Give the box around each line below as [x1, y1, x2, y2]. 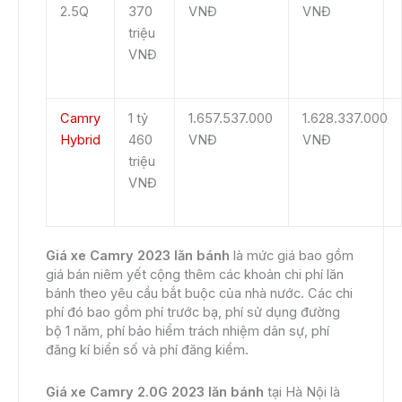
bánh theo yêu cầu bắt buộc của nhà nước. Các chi [46, 285, 353, 302]
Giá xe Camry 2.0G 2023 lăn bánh [46, 383, 264, 400]
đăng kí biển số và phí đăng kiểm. [46, 342, 249, 359]
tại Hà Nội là [264, 383, 340, 400]
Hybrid [59, 132, 100, 149]
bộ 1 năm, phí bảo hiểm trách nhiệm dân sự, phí [46, 323, 329, 340]
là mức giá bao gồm [230, 248, 354, 265]
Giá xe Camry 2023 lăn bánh [46, 248, 230, 265]
